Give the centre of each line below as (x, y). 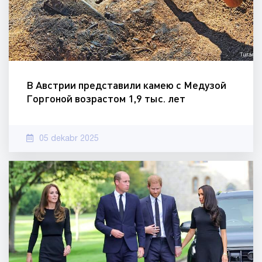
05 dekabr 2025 (69, 139)
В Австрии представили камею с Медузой (126, 85)
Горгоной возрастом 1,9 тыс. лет (106, 99)
